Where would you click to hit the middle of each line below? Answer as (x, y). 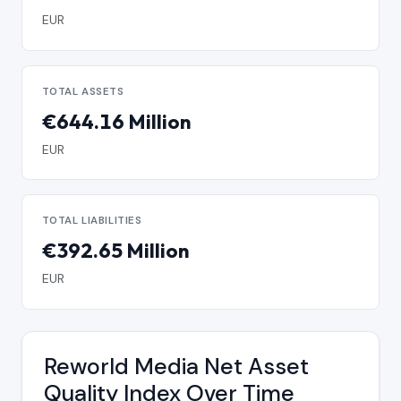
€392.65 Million (115, 251)
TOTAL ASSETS (83, 91)
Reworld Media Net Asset (176, 367)
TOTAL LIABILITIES (92, 221)
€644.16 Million (116, 121)
